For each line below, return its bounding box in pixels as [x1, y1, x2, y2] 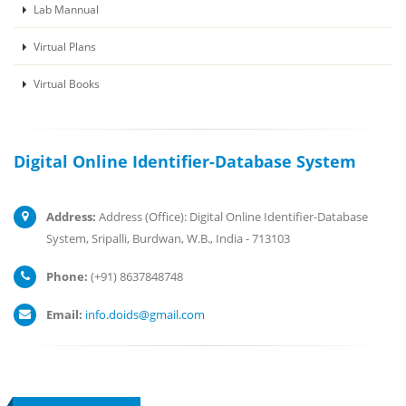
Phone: [46, 268, 88, 285]
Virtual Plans [31, 39, 96, 53]
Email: [46, 306, 82, 323]
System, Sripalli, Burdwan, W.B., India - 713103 [46, 230, 290, 246]
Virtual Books [31, 76, 100, 91]
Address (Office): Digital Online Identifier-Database [96, 208, 368, 225]
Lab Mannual [31, 2, 99, 16]
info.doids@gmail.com [85, 306, 205, 323]
